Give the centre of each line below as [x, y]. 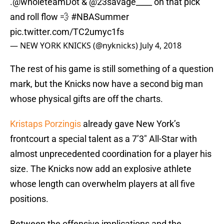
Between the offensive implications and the [96, 214]
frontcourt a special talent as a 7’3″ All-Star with [103, 129]
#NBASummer [100, 7]
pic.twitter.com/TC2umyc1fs [67, 22]
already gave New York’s [130, 114]
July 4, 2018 [161, 36]
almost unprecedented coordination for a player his [111, 144]
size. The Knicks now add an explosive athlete [101, 159]
